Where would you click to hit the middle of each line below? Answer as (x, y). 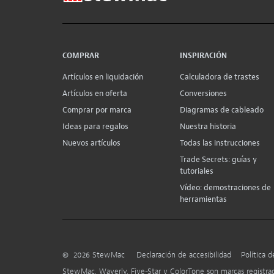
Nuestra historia (208, 126)
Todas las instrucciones (220, 143)
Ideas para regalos (95, 126)
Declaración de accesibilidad (184, 255)
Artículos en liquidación (103, 76)
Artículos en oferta (95, 93)
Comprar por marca (97, 109)
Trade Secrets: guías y (218, 159)
